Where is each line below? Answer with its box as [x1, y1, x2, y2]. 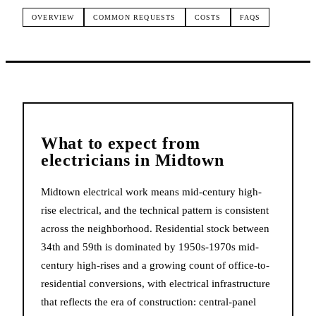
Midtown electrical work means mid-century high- [41, 186, 262, 197]
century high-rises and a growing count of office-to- [41, 259, 269, 271]
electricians [41, 150, 130, 169]
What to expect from [41, 133, 200, 152]
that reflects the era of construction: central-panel [41, 296, 256, 308]
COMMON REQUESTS [92, 13, 176, 21]
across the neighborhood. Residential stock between [41, 222, 269, 234]
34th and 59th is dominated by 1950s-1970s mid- [41, 241, 259, 253]
